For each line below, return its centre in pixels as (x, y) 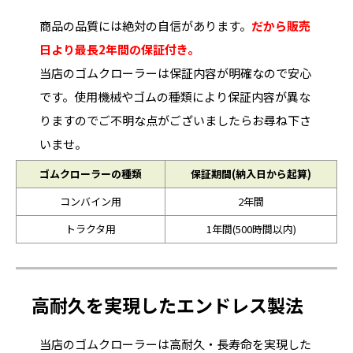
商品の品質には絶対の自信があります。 (145, 25)
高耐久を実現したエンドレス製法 (167, 305)
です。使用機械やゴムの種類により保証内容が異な (175, 96)
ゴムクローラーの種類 (91, 173)
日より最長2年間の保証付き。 (119, 49)
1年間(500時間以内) (251, 229)
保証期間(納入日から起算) (251, 173)
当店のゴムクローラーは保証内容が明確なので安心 (175, 72)
